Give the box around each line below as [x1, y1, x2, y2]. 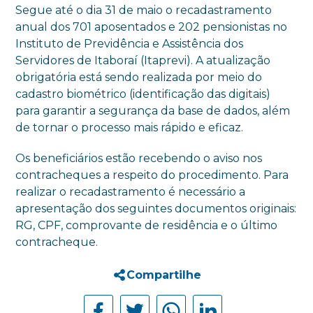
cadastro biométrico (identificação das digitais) [15, 87, 271, 101]
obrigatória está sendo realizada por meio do [15, 70, 263, 84]
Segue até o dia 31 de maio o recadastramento [15, 3, 272, 17]
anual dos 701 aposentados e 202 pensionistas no [15, 20, 288, 34]
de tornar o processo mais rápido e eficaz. [15, 120, 244, 134]
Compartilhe [126, 268, 201, 282]
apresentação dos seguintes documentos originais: [15, 201, 297, 215]
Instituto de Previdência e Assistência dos [15, 36, 244, 50]
